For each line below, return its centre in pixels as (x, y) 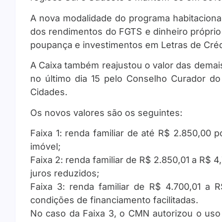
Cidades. (49, 92)
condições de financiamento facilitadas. (114, 200)
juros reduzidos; (65, 173)
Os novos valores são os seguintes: (106, 112)
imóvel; (45, 146)
